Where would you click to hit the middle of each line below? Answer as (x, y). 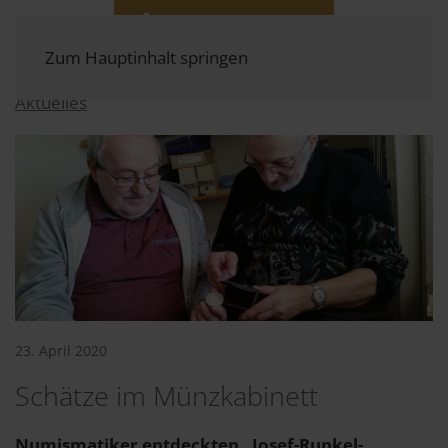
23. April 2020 (61, 350)
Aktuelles (51, 102)
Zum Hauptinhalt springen (146, 57)
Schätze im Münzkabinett (166, 395)
